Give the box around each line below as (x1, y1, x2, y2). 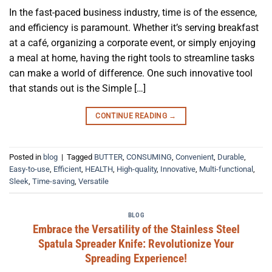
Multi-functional (199, 165, 253, 174)
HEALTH (85, 165, 113, 174)
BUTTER (94, 152, 123, 162)
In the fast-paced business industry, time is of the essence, (9, 6, 257, 18)
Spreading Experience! (85, 251, 187, 265)
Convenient (175, 152, 214, 162)
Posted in (9, 152, 43, 162)
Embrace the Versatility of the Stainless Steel (32, 222, 240, 236)
